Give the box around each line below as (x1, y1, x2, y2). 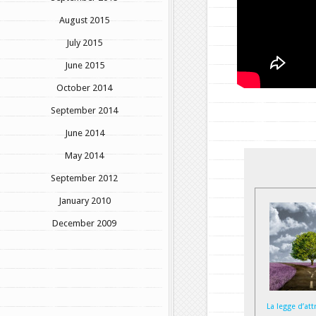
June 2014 (64, 127, 104, 138)
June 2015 (64, 59, 104, 71)
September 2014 (51, 104, 118, 116)
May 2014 (65, 150, 104, 161)
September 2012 (51, 172, 118, 183)
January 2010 (58, 195, 111, 206)
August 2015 (59, 14, 109, 25)
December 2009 (52, 217, 116, 229)
